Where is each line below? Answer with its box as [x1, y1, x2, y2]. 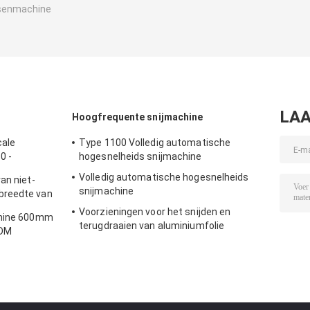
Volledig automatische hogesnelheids [79, 172, 249, 183]
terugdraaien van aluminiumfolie [79, 220, 225, 232]
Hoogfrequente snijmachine [72, 111, 203, 123]
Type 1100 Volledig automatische [79, 137, 231, 149]
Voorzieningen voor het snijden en [79, 206, 231, 218]
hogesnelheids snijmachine [79, 151, 202, 163]
